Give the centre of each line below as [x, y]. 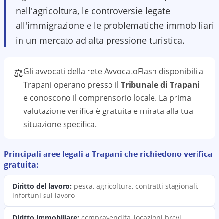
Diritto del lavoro [41, 186]
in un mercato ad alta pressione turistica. [100, 40]
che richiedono [152, 154]
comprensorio [105, 98]
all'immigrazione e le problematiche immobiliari [115, 25]
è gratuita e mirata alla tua [143, 111]
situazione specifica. [60, 124]
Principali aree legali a [48, 154]
